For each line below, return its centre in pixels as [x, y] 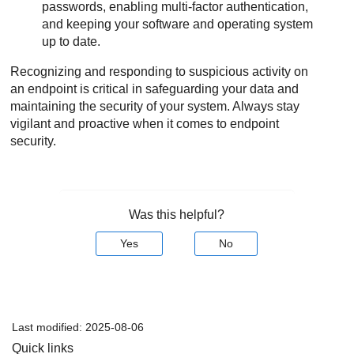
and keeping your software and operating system [178, 24]
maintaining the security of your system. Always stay [155, 107]
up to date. [72, 42]
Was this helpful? [177, 215]
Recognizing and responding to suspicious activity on [160, 72]
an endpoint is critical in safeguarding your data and [155, 89]
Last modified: [49, 328]
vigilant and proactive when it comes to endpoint [145, 124]
